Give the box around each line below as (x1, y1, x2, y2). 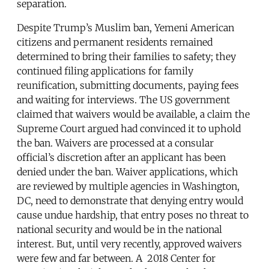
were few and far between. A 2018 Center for (17, 252, 216, 264)
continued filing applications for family (17, 64, 193, 77)
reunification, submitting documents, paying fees (17, 79, 239, 91)
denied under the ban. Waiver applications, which (17, 165, 238, 178)
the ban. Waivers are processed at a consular (17, 136, 214, 149)
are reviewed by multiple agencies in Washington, (17, 180, 240, 192)
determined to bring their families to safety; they (17, 50, 236, 62)
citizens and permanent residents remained (17, 35, 213, 48)
